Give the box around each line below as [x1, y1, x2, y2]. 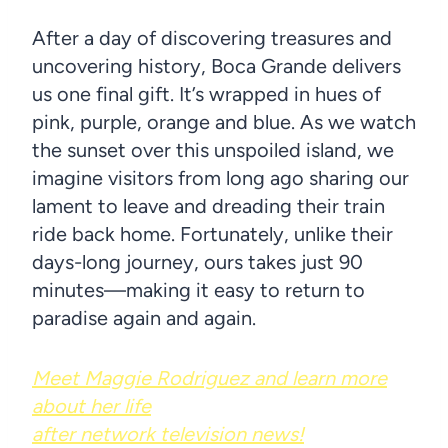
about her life [32, 393, 151, 418]
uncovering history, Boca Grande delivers [32, 53, 401, 78]
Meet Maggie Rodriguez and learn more [32, 365, 387, 390]
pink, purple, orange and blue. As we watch [32, 109, 416, 134]
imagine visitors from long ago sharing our [32, 165, 409, 190]
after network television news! [32, 421, 304, 446]
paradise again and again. [32, 305, 256, 330]
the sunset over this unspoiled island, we [32, 137, 394, 162]
